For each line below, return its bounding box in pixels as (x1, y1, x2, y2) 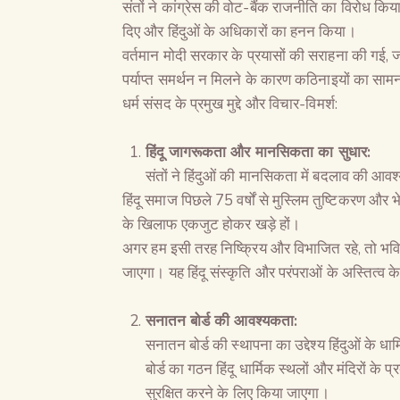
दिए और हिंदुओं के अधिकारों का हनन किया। (122, 21, 356, 43)
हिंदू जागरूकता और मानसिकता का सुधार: (145, 141, 371, 162)
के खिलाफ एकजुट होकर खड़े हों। (122, 213, 300, 235)
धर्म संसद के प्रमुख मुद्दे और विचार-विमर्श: (122, 94, 337, 115)
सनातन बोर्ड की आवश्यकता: (145, 310, 298, 331)
